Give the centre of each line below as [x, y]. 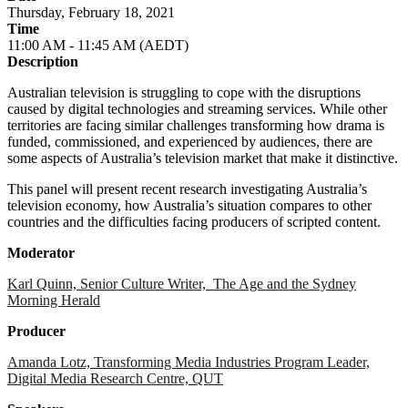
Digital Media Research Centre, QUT [115, 378]
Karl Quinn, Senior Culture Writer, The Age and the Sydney [182, 283]
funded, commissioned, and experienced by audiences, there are [190, 141]
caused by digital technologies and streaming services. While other [197, 108]
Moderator [41, 252]
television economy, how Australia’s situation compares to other [189, 205]
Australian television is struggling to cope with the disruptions [184, 92]
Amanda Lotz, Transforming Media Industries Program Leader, [189, 362]
